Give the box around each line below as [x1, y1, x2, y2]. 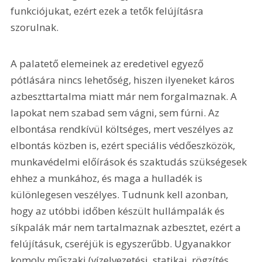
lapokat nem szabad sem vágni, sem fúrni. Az [11, 105, 222, 119]
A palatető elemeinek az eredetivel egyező [11, 56, 206, 70]
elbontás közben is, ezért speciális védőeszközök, [11, 138, 238, 152]
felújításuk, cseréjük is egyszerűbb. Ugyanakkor [11, 236, 234, 250]
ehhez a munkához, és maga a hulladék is [11, 171, 205, 185]
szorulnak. [11, 20, 59, 35]
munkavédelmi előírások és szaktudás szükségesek [11, 154, 250, 168]
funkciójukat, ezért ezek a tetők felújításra [11, 4, 206, 18]
